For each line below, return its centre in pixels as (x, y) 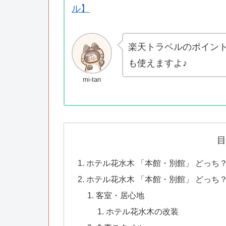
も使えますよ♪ (158, 63)
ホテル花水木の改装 (142, 212)
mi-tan (92, 79)
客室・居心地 (120, 195)
